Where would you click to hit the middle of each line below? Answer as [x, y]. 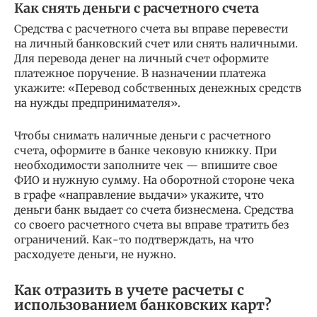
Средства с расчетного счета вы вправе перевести [151, 29]
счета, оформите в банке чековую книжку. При [145, 151]
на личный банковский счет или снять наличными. [156, 44]
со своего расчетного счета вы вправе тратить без [152, 225]
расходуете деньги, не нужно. [95, 255]
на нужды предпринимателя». [97, 103]
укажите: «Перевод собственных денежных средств [158, 88]
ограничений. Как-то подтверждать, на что [134, 240]
